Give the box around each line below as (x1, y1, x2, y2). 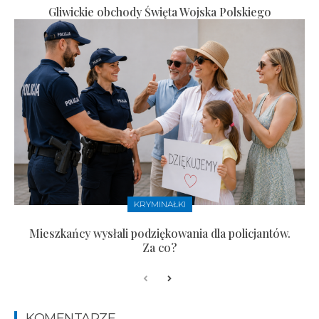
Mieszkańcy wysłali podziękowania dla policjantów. (28, 226, 291, 241)
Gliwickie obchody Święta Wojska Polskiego (48, 4, 271, 20)
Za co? (142, 240, 177, 256)
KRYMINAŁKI (133, 199, 186, 210)
